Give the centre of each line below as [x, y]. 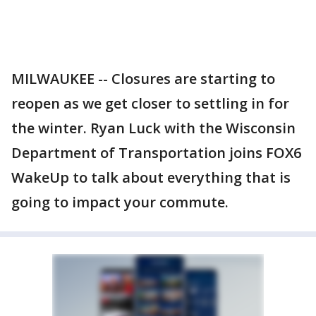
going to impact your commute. [120, 202]
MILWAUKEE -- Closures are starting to [143, 79]
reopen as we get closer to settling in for [150, 103]
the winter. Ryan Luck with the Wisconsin [153, 128]
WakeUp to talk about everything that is [151, 177]
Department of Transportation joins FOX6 [156, 153]
